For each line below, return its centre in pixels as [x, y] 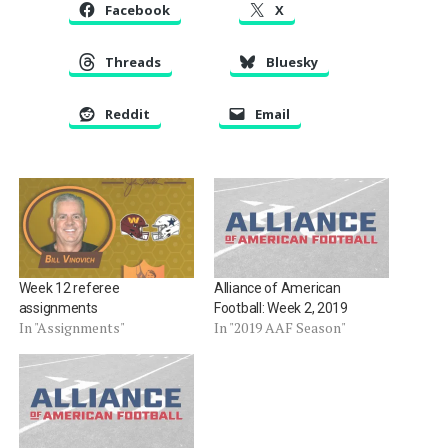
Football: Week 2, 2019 [280, 308]
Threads [132, 62]
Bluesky [291, 62]
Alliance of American [277, 288]
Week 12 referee [69, 288]
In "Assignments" [71, 328]
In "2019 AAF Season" [279, 328]
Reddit [127, 114]
